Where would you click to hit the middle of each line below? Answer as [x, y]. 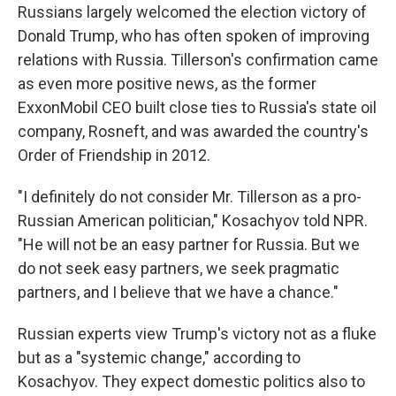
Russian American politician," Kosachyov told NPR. [193, 220]
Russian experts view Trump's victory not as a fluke [197, 333]
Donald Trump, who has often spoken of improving [194, 35]
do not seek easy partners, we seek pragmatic [179, 268]
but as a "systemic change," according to [159, 357]
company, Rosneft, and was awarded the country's [193, 131]
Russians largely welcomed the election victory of [192, 11]
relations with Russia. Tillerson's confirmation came [198, 59]
